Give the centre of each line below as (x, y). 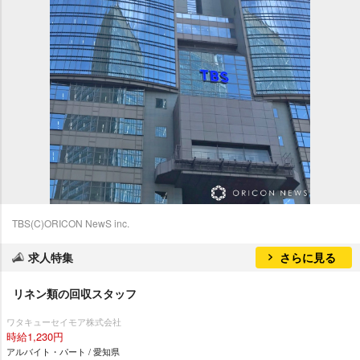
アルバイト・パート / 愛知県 (63, 352)
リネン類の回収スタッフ (75, 293)
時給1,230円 (35, 336)
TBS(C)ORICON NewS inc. (71, 223)
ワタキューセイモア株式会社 (64, 322)
